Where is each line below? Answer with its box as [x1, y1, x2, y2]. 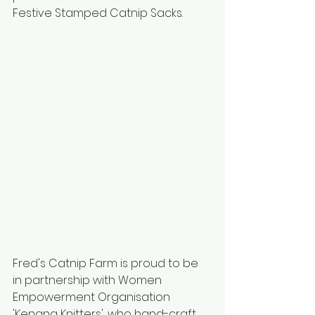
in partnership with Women [13, 271, 165, 288]
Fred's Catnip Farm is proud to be [13, 255, 201, 271]
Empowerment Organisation [13, 288, 173, 305]
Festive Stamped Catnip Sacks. [13, 5, 183, 22]
